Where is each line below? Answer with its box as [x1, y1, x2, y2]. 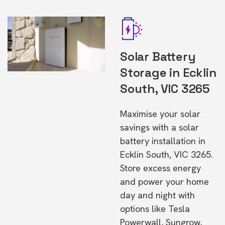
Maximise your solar [120, 108, 200, 120]
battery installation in [120, 135, 205, 147]
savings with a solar [120, 122, 199, 133]
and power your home [120, 176, 209, 187]
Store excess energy [120, 162, 201, 174]
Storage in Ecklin [120, 65, 216, 80]
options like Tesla [120, 203, 190, 214]
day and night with [120, 189, 195, 201]
